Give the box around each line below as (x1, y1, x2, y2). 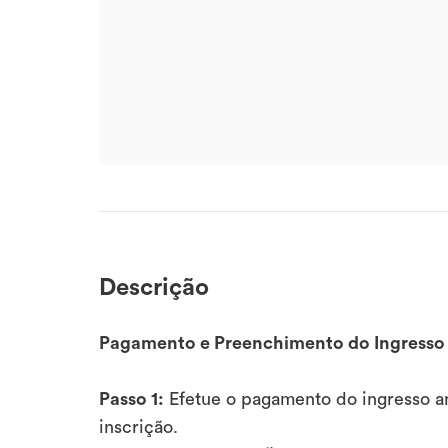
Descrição (99, 275, 209, 300)
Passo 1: (99, 390, 164, 408)
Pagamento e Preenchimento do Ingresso (99, 334, 445, 352)
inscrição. (99, 418, 178, 436)
